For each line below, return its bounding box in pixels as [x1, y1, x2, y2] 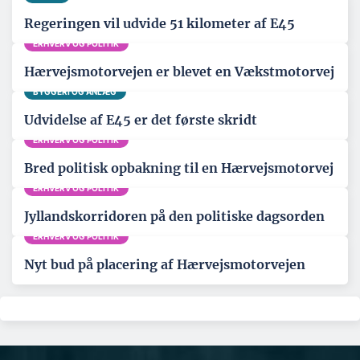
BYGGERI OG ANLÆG [33, 86, 117, 96]
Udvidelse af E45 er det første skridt [24, 112, 257, 128]
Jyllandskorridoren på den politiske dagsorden [24, 208, 325, 224]
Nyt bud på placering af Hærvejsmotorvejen [24, 256, 305, 272]
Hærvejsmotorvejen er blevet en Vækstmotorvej [24, 63, 334, 80]
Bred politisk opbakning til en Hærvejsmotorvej [24, 160, 333, 176]
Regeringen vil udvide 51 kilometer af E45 [24, 15, 295, 31]
